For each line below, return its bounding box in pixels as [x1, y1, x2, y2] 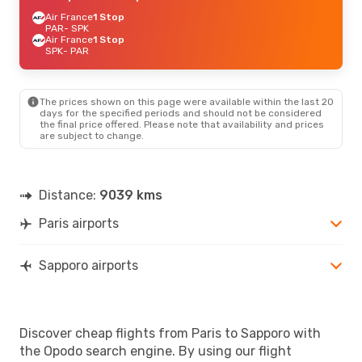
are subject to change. [40, 129, 144, 141]
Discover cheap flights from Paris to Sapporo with [19, 325, 321, 341]
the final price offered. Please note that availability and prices [40, 118, 324, 130]
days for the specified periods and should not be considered [40, 107, 322, 119]
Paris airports [39, 215, 119, 231]
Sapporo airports [39, 257, 138, 273]
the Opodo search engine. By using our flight [19, 343, 292, 359]
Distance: [39, 187, 99, 203]
